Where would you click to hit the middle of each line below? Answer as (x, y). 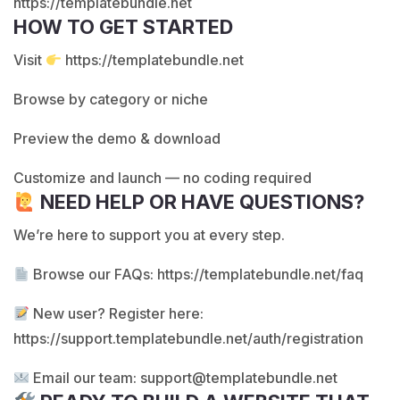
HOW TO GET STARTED (123, 27)
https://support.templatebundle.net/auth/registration (188, 339)
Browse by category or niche (111, 100)
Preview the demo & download (117, 139)
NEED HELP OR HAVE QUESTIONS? (200, 202)
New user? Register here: (117, 314)
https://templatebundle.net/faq (261, 275)
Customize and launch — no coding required (162, 178)
